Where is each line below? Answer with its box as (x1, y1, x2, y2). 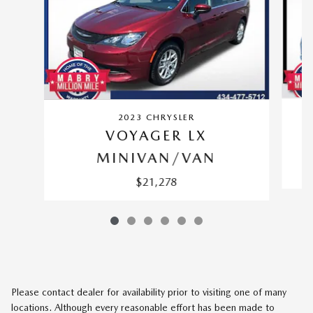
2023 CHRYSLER (117, 112, 196, 123)
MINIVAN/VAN (96, 150, 217, 167)
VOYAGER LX (105, 127, 208, 145)
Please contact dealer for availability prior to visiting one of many (11, 286, 286, 298)
